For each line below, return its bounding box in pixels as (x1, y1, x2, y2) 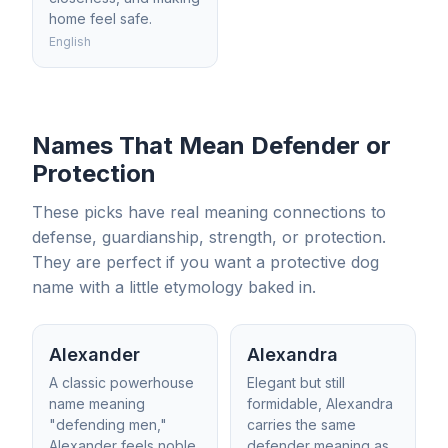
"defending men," (49, 416, 167, 433)
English (49, 34, 91, 49)
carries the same (247, 416, 356, 433)
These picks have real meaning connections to (32, 202, 386, 222)
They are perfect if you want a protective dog (32, 252, 379, 272)
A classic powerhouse (49, 374, 194, 391)
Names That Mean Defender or (32, 131, 391, 160)
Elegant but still (247, 374, 345, 391)
